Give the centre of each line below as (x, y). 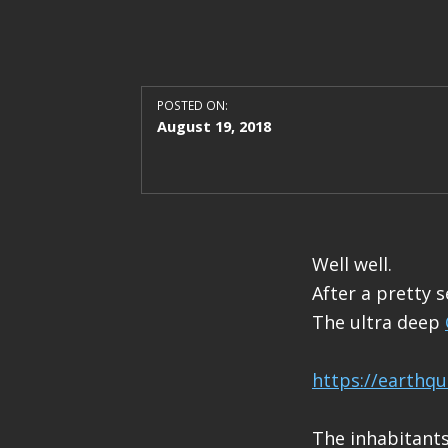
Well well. (352, 263)
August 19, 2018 (213, 125)
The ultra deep (378, 321)
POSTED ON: (192, 104)
